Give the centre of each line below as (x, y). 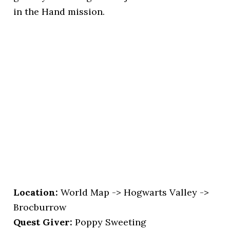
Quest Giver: (43, 222)
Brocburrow (40, 207)
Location (35, 192)
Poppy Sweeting (110, 222)
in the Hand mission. (59, 12)
